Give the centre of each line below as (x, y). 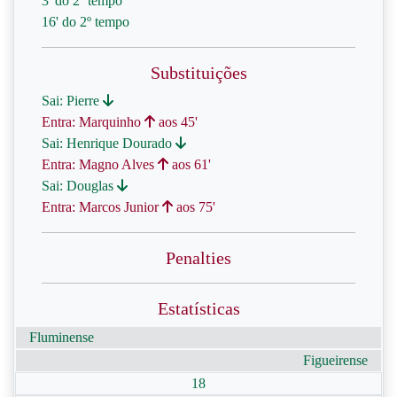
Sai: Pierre (72, 101)
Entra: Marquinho (93, 122)
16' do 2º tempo (86, 22)
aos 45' (176, 122)
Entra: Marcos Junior (102, 207)
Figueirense (335, 360)
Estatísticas (198, 308)
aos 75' (194, 207)
